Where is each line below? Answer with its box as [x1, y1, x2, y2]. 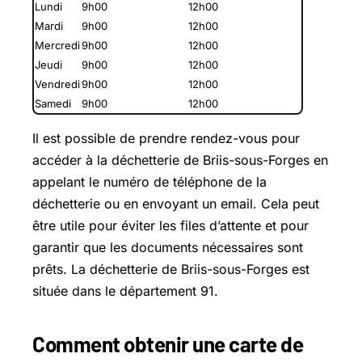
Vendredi [35, 77, 80, 90]
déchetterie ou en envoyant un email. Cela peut [32, 195, 319, 212]
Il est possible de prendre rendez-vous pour [32, 129, 300, 146]
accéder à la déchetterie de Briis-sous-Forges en [32, 151, 328, 168]
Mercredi [35, 38, 80, 52]
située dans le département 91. [32, 282, 218, 299]
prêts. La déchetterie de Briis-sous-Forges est [32, 260, 309, 277]
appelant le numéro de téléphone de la [32, 173, 267, 190]
